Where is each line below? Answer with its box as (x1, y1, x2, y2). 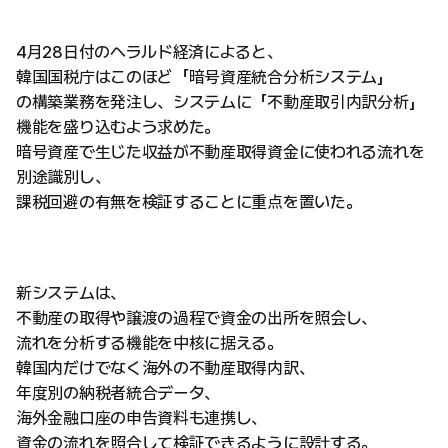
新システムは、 (16, 282, 126, 303)
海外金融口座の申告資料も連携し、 (16, 407, 268, 428)
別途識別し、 (16, 166, 111, 187)
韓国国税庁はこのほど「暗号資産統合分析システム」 (16, 66, 393, 87)
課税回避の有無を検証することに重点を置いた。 (16, 191, 362, 212)
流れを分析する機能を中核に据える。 (16, 332, 283, 353)
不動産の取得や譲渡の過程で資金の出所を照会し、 (16, 307, 378, 328)
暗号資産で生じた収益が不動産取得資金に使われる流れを (16, 141, 425, 162)
